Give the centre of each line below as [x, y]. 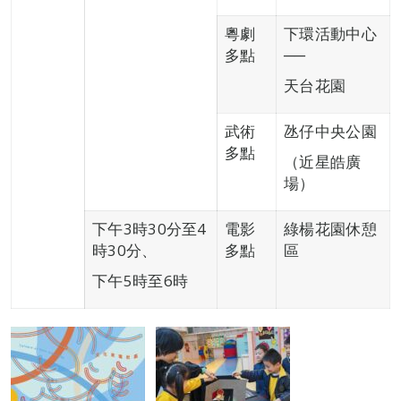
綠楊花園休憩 [330, 229]
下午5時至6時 [141, 281]
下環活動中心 [330, 34]
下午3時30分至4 [149, 229]
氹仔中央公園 [330, 131]
